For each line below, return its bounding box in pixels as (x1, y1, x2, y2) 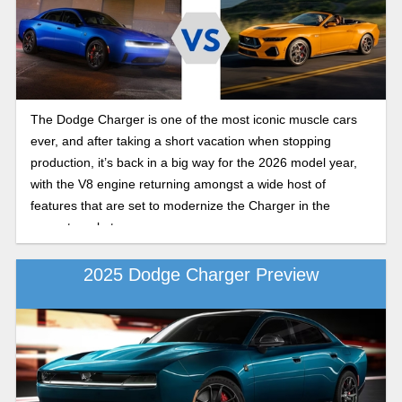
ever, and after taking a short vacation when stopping (30, 133, 331, 148)
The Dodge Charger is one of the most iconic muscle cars (30, 111, 357, 127)
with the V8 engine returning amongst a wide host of (30, 176, 326, 191)
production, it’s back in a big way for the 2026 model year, (30, 154, 357, 170)
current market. (30, 219, 118, 234)
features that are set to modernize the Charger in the (30, 197, 330, 213)
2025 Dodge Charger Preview (83, 265, 319, 285)
